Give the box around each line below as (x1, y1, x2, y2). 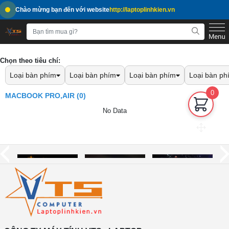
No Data (102, 107, 127, 114)
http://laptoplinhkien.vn (109, 6, 175, 13)
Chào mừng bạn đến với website (15, 6, 109, 13)
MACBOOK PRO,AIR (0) (5, 91, 86, 100)
